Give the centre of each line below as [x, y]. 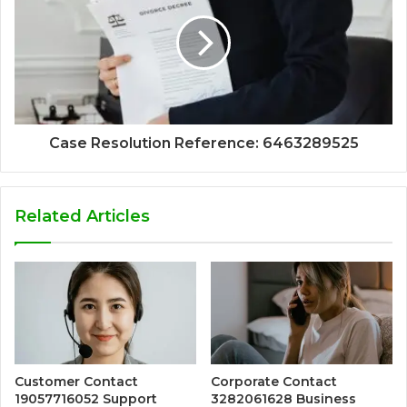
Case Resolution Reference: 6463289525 [203, 144]
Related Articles [82, 217]
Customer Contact [76, 382]
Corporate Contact [274, 382]
